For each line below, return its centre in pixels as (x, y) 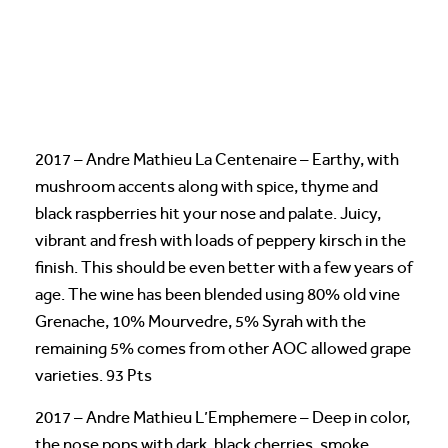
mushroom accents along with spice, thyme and (206, 187)
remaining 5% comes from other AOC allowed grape (223, 349)
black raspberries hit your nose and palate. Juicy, (208, 214)
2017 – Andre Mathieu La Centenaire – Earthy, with (217, 160)
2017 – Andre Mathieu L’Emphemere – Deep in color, (222, 418)
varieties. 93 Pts (93, 376)
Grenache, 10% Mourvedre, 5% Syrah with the (200, 322)
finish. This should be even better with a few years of (224, 268)
